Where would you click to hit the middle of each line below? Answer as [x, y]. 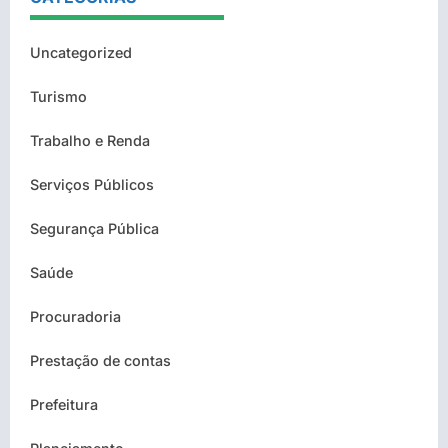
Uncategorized [81, 53]
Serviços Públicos [92, 185]
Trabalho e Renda [90, 141]
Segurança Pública [94, 229]
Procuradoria [75, 317]
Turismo [58, 97]
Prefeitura [64, 405]
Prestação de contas [100, 361]
